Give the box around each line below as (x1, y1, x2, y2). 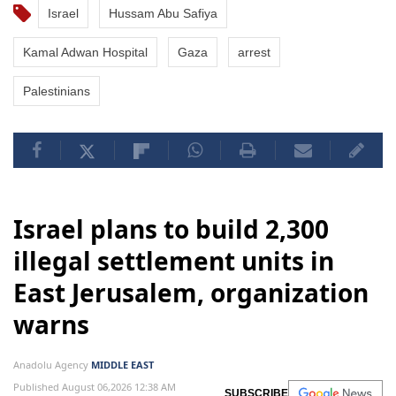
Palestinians (23, 84, 90, 99)
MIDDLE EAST (91, 358, 154, 372)
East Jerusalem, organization (13, 276, 369, 310)
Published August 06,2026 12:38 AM (13, 380, 176, 394)
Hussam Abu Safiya (109, 6, 217, 21)
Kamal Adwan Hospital (23, 45, 148, 60)
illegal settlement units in (13, 244, 334, 278)
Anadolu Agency (13, 358, 91, 372)
